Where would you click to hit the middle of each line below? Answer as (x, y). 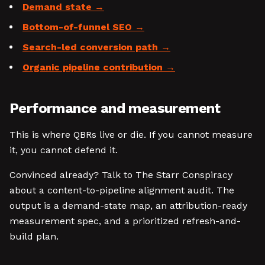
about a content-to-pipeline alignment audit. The (122, 190)
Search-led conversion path (90, 47)
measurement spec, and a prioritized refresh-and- (125, 221)
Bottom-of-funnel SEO (77, 27)
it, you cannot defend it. (64, 150)
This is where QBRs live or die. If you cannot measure (131, 135)
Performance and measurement (115, 108)
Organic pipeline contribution (93, 67)
